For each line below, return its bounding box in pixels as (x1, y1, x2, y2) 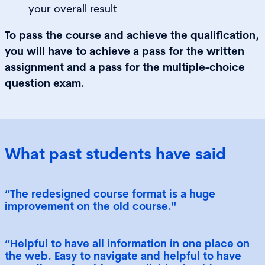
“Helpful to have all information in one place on (5, 236, 250, 250)
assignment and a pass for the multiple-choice (5, 60, 245, 74)
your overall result (28, 1, 120, 15)
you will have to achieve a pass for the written (5, 44, 244, 58)
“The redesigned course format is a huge (5, 186, 215, 201)
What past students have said (5, 143, 226, 163)
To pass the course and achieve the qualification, (5, 28, 259, 42)
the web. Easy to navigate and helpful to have (5, 248, 241, 263)
